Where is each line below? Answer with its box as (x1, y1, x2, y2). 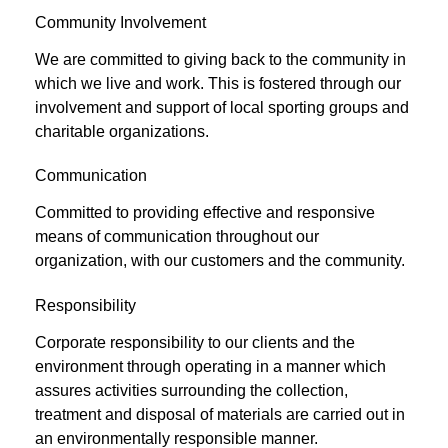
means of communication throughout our (35, 228, 319, 246)
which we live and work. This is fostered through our (35, 74, 401, 92)
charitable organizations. (35, 122, 209, 140)
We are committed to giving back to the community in (35, 50, 406, 68)
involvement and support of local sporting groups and (35, 98, 409, 116)
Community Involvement (35, 13, 206, 31)
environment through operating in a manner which (35, 357, 386, 375)
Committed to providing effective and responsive (35, 204, 375, 222)
